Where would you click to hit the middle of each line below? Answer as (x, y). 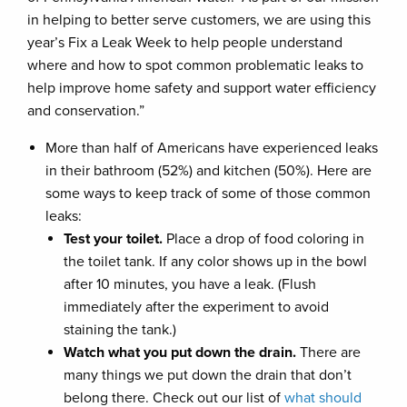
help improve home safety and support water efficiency (202, 88)
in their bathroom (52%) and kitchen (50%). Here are (208, 171)
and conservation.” (86, 111)
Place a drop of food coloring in (263, 239)
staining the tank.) (120, 330)
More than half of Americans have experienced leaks (212, 148)
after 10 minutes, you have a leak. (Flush (190, 284)
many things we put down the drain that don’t (208, 375)
